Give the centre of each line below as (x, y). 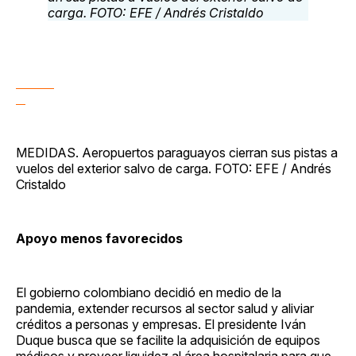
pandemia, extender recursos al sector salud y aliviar (165, 308)
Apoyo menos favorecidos (99, 238)
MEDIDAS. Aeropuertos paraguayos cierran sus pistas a (177, 152)
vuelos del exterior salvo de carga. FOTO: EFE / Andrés (174, 168)
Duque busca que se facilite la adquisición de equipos (168, 340)
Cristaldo (41, 184)
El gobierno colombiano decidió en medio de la (149, 292)
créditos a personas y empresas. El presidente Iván (161, 324)
